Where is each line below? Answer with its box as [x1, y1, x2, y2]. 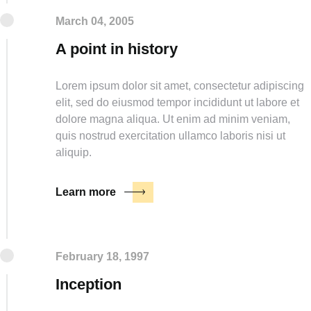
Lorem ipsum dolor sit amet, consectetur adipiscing [56, 79, 304, 92]
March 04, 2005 [56, 15, 134, 27]
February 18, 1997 [56, 250, 149, 262]
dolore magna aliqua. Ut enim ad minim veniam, [56, 112, 290, 125]
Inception [56, 275, 121, 293]
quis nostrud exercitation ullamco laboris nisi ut [56, 129, 285, 142]
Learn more [56, 185, 116, 198]
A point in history [56, 40, 178, 58]
